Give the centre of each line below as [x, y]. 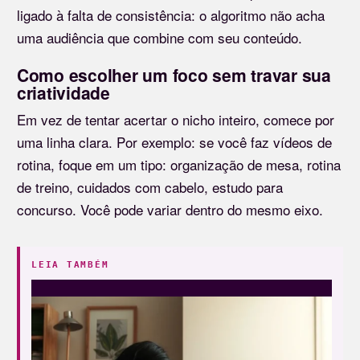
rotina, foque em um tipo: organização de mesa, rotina [179, 165]
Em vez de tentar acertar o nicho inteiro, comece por [176, 120]
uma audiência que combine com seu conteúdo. [160, 38]
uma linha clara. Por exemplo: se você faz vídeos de [174, 142]
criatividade [63, 93]
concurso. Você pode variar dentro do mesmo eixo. [170, 210]
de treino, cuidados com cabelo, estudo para [150, 187]
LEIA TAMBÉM [70, 265]
